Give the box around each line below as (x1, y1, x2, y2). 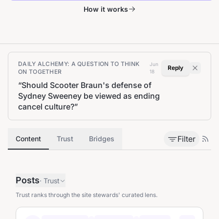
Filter (177, 134, 196, 144)
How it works (83, 5, 128, 13)
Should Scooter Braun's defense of (22, 80, 152, 90)
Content (16, 134, 41, 143)
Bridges (89, 134, 114, 143)
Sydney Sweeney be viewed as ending (18, 91, 160, 101)
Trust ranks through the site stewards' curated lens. (16, 191, 157, 198)
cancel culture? (18, 102, 74, 111)
